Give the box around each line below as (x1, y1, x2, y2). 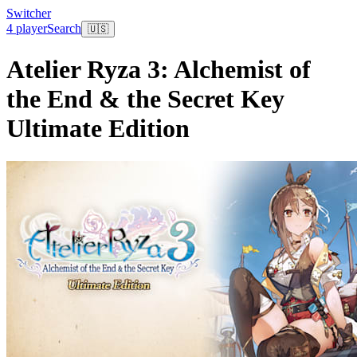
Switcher (6, 6, 51, 20)
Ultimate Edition (6, 114, 190, 143)
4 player (6, 22, 47, 35)
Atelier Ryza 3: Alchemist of (6, 55, 311, 84)
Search (47, 22, 81, 35)
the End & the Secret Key (6, 84, 284, 114)
